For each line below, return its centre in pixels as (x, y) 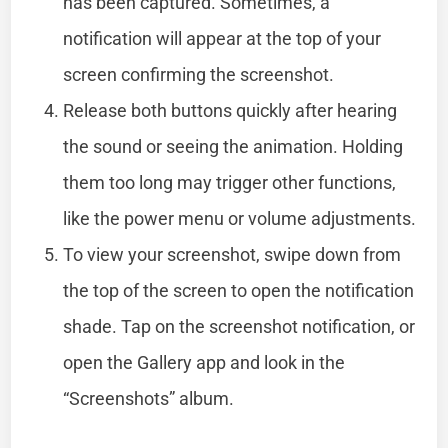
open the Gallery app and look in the (204, 362)
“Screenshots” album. (149, 398)
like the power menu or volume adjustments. (240, 218)
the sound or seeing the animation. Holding (233, 146)
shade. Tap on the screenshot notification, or (239, 326)
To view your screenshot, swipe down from (232, 254)
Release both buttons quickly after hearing (230, 110)
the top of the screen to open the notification (239, 290)
